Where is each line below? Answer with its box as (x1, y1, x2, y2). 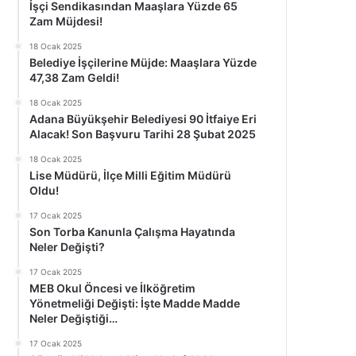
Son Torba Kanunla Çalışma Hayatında (29, 225, 236, 238)
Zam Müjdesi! (29, 14, 103, 28)
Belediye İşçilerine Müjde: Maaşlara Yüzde (29, 56, 257, 69)
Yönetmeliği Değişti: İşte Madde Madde (29, 296, 241, 310)
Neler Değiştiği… (29, 311, 118, 325)
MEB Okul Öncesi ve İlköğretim (29, 281, 196, 295)
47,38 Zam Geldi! (29, 71, 120, 84)
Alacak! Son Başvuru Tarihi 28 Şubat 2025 (29, 127, 257, 141)
